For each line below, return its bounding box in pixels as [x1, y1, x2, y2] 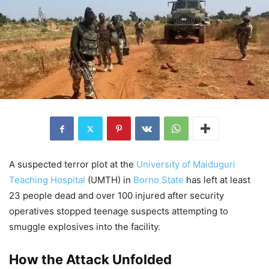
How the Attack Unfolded [9, 252, 172, 268]
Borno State [133, 174, 184, 186]
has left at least [184, 174, 250, 186]
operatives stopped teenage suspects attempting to [9, 205, 228, 217]
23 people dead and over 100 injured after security [9, 190, 224, 202]
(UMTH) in [85, 174, 133, 186]
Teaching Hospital [9, 174, 85, 186]
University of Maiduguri [136, 159, 235, 171]
